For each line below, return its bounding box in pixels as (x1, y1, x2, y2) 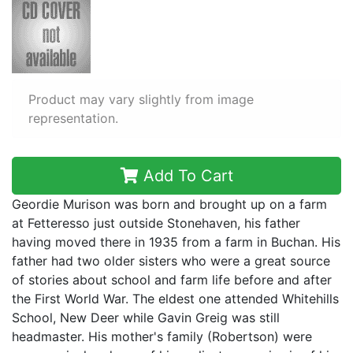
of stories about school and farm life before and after (12, 272, 332, 288)
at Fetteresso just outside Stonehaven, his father (12, 215, 300, 231)
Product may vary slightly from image (28, 91, 254, 107)
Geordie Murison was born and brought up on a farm (12, 196, 327, 212)
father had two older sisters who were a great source (12, 253, 330, 269)
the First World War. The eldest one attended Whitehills (12, 291, 339, 307)
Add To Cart (138, 166, 233, 185)
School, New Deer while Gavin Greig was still (12, 310, 280, 325)
